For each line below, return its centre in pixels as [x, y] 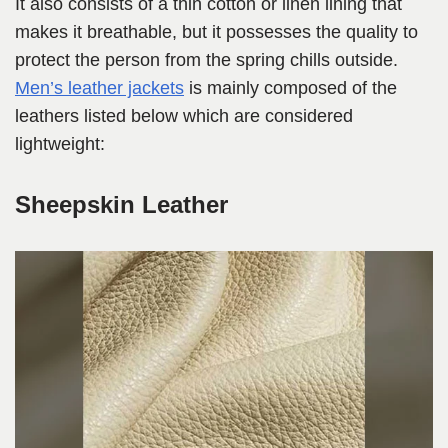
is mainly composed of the [290, 88]
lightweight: [60, 144]
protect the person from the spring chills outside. [206, 60]
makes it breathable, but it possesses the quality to [216, 32]
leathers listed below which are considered [184, 116]
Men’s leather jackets [99, 88]
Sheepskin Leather [121, 205]
